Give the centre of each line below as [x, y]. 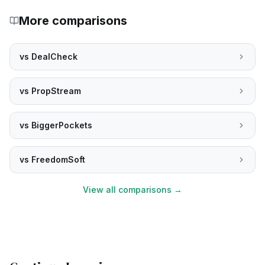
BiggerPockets [62, 125]
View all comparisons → [132, 190]
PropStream [56, 91]
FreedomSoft [58, 159]
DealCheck [54, 56]
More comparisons [73, 21]
